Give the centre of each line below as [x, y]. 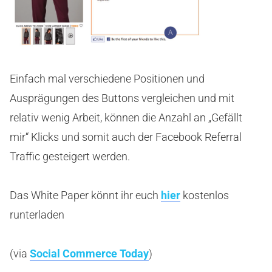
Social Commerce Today [89, 253]
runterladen [37, 214]
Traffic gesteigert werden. [70, 156]
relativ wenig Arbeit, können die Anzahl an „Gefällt [126, 117]
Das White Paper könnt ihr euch [85, 195]
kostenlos [205, 195]
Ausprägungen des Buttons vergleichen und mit [122, 98]
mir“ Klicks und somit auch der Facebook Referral [126, 137]
